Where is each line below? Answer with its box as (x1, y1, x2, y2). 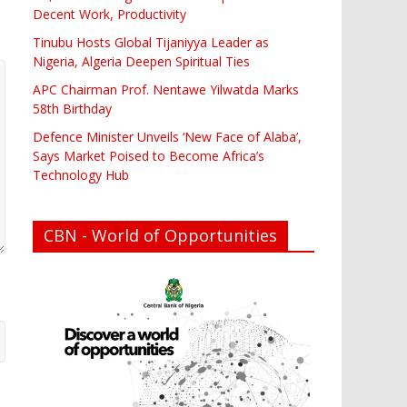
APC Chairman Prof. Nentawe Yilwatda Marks (33, 80, 299, 98)
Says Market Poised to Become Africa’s (33, 146, 264, 164)
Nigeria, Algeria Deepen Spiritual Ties (33, 52, 250, 70)
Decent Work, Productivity (33, 5, 186, 23)
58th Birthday (33, 99, 112, 117)
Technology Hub (33, 165, 129, 184)
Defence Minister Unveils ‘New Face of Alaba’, (33, 127, 302, 145)
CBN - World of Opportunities (44, 223, 277, 246)
